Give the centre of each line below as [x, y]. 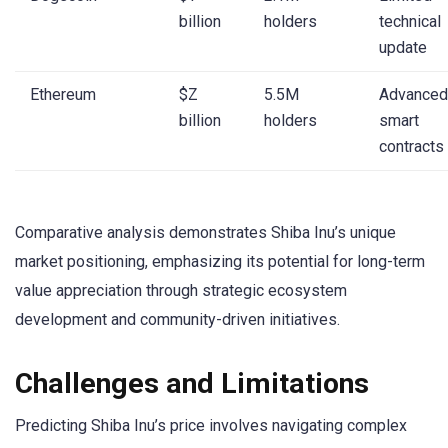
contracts [411, 147]
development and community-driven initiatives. [177, 319]
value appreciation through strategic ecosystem [181, 290]
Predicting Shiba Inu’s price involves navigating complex [211, 426]
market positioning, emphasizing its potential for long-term [220, 261]
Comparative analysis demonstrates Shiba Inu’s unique [205, 232]
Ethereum [63, 95]
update [403, 48]
